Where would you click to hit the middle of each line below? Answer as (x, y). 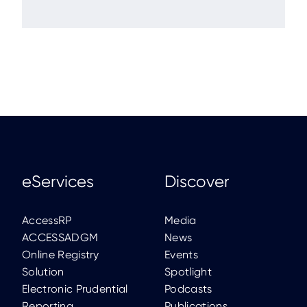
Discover (197, 182)
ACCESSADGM (60, 237)
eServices (58, 182)
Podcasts (188, 289)
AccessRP (47, 220)
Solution (43, 272)
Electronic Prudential (75, 289)
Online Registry (61, 255)
